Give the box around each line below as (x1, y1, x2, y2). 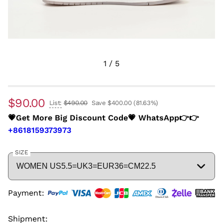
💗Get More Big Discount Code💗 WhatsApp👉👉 (8, 113, 199, 122)
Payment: (8, 188, 44, 198)
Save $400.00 (92, 99, 132, 107)
